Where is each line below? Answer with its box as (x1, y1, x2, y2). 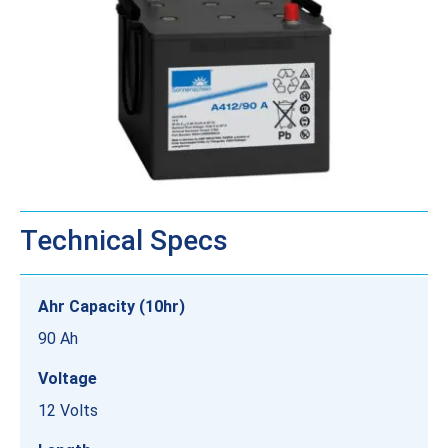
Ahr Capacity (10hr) (38, 297, 185, 317)
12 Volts (38, 401, 98, 421)
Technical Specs (20, 224, 228, 258)
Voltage (38, 369, 97, 389)
